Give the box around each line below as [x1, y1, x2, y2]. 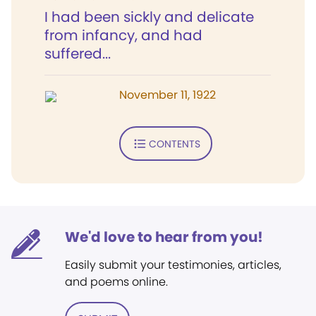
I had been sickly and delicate [44, 7, 254, 27]
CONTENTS [148, 136, 200, 151]
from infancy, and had [44, 25, 202, 45]
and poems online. [65, 274, 168, 290]
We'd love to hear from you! [65, 227, 263, 247]
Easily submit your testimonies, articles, [65, 257, 281, 273]
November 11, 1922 [119, 87, 216, 103]
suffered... [44, 44, 111, 63]
